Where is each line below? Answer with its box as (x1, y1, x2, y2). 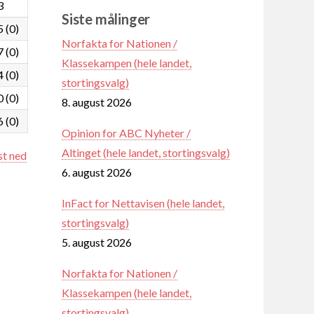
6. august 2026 (62, 165, 132, 179)
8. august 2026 (62, 95, 132, 109)
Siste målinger (62, 10, 151, 27)
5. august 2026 (62, 235, 132, 249)
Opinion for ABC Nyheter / (62, 125, 191, 139)
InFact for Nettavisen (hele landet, (62, 196, 224, 210)
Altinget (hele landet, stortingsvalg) (62, 145, 230, 159)
